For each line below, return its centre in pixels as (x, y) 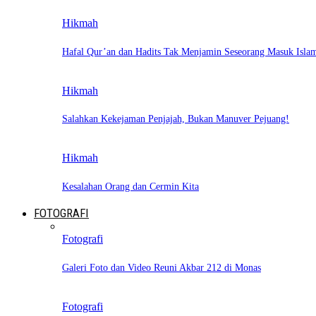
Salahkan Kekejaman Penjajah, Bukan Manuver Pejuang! (176, 119)
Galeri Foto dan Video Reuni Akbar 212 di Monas (162, 268)
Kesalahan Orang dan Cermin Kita (130, 186)
